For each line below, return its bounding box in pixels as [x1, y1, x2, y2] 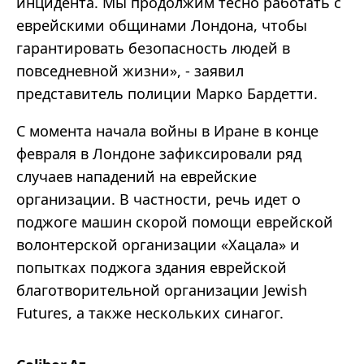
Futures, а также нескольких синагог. [16, 303, 284, 323]
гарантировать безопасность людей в [16, 38, 290, 58]
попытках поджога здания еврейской [16, 258, 287, 278]
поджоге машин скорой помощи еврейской [16, 212, 333, 232]
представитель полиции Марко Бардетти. [16, 84, 318, 104]
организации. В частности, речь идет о [16, 189, 301, 210]
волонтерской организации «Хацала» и [16, 235, 300, 255]
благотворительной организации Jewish [16, 280, 307, 301]
